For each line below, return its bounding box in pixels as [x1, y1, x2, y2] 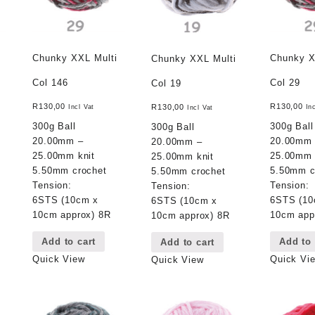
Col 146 [32, 77, 69, 88]
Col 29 [270, 77, 301, 88]
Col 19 [151, 77, 182, 89]
